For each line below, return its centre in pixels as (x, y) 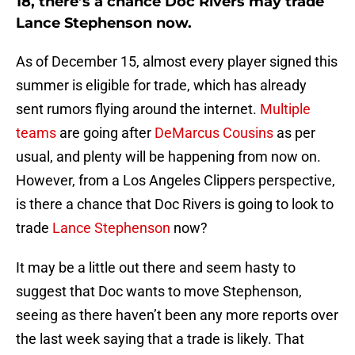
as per (294, 133)
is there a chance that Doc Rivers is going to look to (175, 204)
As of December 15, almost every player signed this (177, 62)
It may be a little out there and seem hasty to (156, 268)
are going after (105, 133)
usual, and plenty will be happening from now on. (168, 157)
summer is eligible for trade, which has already (161, 86)
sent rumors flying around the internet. (138, 109)
